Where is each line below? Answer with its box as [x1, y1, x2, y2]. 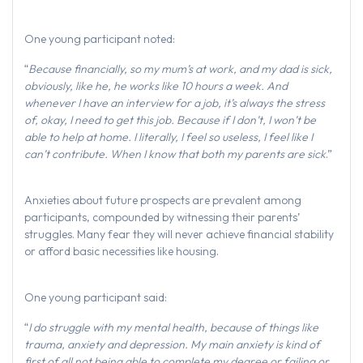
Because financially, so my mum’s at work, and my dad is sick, [28, 62, 332, 77]
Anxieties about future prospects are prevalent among [24, 193, 301, 208]
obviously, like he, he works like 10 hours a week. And [24, 79, 288, 94]
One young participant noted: [24, 32, 175, 47]
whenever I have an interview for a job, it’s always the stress [24, 96, 325, 111]
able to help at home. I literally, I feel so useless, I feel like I [24, 130, 313, 145]
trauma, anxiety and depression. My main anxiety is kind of [24, 337, 320, 352]
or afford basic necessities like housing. [24, 244, 224, 259]
